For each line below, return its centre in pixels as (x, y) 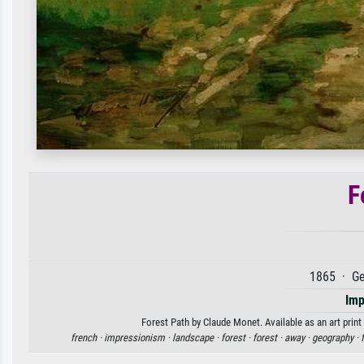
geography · (336, 337)
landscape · (196, 337)
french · (87, 337)
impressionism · (138, 337)
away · (298, 337)
